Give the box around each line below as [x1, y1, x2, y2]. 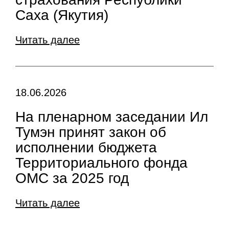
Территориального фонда [15, 155, 188, 171]
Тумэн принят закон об [15, 124, 166, 140]
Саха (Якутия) [15, 7, 108, 23]
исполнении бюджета [15, 140, 157, 155]
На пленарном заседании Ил [15, 109, 208, 125]
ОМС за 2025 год [15, 170, 129, 186]
